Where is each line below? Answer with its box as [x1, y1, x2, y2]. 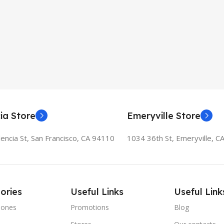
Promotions [70, 202, 109, 212]
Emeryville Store [127, 109, 200, 121]
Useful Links [70, 185, 124, 197]
